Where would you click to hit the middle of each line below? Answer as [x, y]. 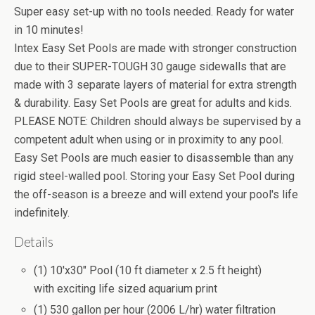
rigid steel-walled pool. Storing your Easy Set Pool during [154, 176]
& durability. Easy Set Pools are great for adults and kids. [153, 103]
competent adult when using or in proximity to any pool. [149, 140]
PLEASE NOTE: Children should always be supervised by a [157, 121]
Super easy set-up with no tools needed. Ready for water [154, 12]
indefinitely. [42, 213]
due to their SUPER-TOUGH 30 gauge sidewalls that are [150, 66]
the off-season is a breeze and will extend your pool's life [156, 194]
